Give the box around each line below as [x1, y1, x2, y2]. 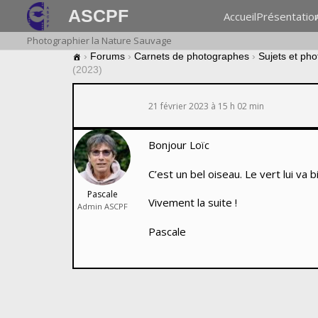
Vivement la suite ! [148, 195, 237, 210]
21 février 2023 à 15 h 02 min [148, 99, 264, 112]
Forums [90, 50, 125, 62]
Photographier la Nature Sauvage [26, 34, 172, 47]
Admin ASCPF [77, 200, 128, 212]
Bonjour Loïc [148, 138, 209, 153]
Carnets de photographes [134, 50, 249, 62]
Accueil [224, 9, 257, 23]
